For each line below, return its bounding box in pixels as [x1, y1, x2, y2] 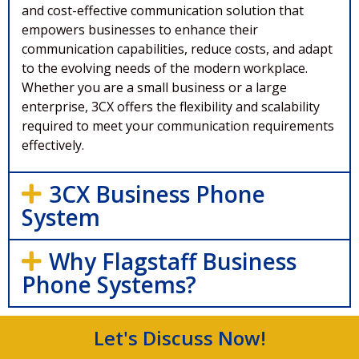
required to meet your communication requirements [22, 116, 334, 135]
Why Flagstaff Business [48, 246, 296, 277]
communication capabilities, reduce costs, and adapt [22, 39, 333, 58]
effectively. [22, 135, 84, 154]
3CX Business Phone [48, 179, 265, 210]
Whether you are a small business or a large [22, 78, 287, 96]
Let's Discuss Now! [93, 325, 266, 352]
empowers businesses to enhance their [22, 20, 258, 38]
